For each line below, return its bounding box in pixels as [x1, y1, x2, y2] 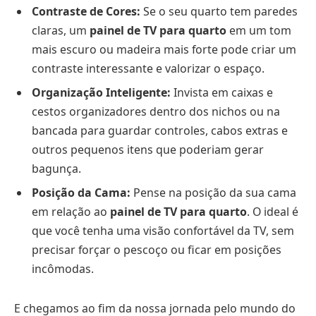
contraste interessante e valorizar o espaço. [32, 60, 265, 76]
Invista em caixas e [171, 84, 273, 100]
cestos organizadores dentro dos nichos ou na [32, 103, 280, 119]
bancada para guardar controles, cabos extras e [32, 122, 288, 138]
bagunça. [32, 160, 81, 176]
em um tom [226, 22, 291, 38]
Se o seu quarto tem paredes [140, 3, 298, 19]
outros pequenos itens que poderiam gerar [32, 141, 264, 157]
